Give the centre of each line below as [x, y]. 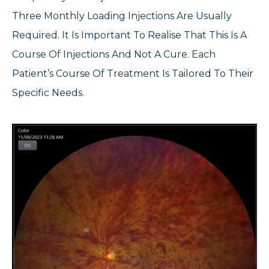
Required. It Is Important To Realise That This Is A [129, 35]
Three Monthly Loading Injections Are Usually [122, 16]
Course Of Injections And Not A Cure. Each [114, 55]
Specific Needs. [48, 93]
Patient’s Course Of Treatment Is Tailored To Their [133, 74]
